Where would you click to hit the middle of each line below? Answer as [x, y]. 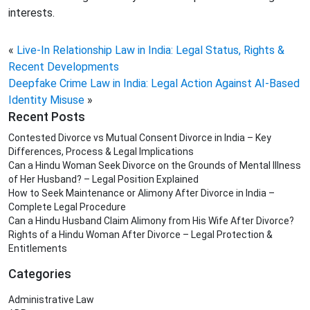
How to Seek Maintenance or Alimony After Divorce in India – [142, 193]
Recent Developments [64, 67]
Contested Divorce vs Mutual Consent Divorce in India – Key [140, 138]
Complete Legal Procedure [67, 207]
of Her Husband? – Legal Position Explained [103, 180]
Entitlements [38, 249]
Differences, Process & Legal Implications [101, 152]
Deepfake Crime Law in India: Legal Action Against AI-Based [154, 84]
